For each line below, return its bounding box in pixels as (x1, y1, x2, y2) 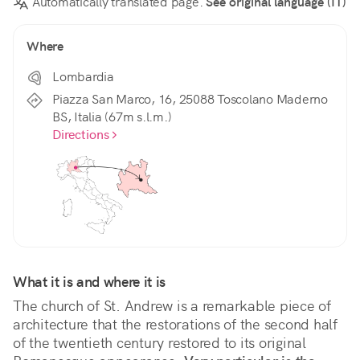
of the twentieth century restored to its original (13, 333, 306, 353)
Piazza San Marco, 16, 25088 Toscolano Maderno (52, 91, 328, 108)
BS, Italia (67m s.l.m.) (52, 108, 172, 126)
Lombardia (52, 68, 114, 86)
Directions (52, 126, 109, 144)
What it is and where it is (13, 272, 166, 292)
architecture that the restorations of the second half (13, 315, 337, 334)
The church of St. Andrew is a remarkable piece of (13, 297, 331, 316)
